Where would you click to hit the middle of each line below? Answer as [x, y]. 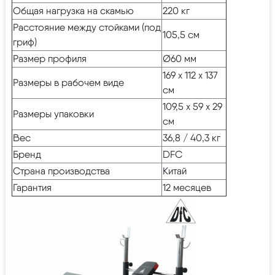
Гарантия [32, 187]
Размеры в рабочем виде [68, 82]
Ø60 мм [180, 58]
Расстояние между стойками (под [87, 27]
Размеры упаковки [53, 114]
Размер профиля [50, 58]
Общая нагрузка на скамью [73, 10]
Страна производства [61, 171]
